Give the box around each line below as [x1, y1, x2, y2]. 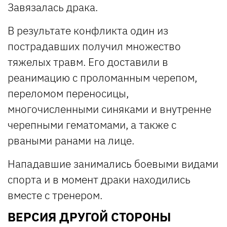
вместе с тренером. [8, 187, 102, 202]
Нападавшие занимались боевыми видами [8, 156, 218, 171]
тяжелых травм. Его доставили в [8, 54, 168, 69]
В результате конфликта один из [8, 23, 168, 37]
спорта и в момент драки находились [8, 172, 191, 186]
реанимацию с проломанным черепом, [8, 70, 197, 85]
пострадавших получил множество [8, 39, 181, 53]
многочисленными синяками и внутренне [8, 101, 211, 116]
